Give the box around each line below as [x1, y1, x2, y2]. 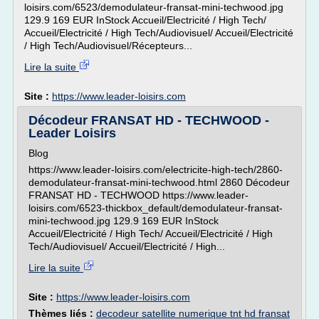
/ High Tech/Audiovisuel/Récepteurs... [24, 40, 192, 51]
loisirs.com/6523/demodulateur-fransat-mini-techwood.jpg [24, 1, 283, 13]
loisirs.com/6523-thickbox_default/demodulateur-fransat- [28, 202, 283, 214]
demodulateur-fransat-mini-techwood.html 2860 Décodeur [28, 177, 290, 188]
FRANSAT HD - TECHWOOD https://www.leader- [28, 189, 249, 201]
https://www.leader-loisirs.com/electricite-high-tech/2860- [28, 164, 283, 175]
